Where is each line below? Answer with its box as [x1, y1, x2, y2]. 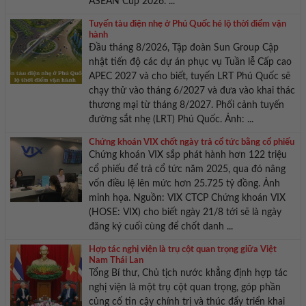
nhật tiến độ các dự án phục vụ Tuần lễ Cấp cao [88, 57, 292, 68]
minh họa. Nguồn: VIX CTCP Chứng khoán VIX [88, 193, 286, 204]
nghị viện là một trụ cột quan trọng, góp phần [88, 283, 281, 293]
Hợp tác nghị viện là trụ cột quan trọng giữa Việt [88, 245, 277, 255]
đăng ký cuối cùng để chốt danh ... [88, 222, 233, 232]
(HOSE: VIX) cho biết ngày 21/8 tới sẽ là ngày [88, 208, 281, 218]
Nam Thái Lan [88, 256, 143, 266]
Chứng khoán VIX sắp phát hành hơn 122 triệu [88, 150, 287, 161]
